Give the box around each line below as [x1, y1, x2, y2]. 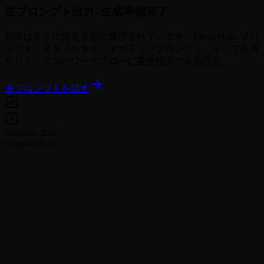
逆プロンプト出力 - [5, 5, 101, 18]
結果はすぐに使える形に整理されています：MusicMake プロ [5, 31, 259, 41]
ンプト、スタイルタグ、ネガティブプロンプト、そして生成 [5, 43, 259, 54]
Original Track [5, 138, 59, 148]
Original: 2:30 [5, 127, 57, 138]
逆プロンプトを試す [5, 82, 90, 93]
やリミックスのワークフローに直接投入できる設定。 [5, 55, 231, 66]
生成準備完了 [101, 5, 168, 18]
